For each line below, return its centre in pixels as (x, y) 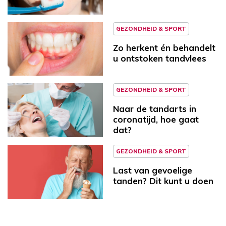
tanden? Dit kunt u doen (163, 181)
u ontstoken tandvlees (160, 58)
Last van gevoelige (153, 171)
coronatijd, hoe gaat (156, 120)
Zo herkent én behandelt (164, 47)
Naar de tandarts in (155, 109)
